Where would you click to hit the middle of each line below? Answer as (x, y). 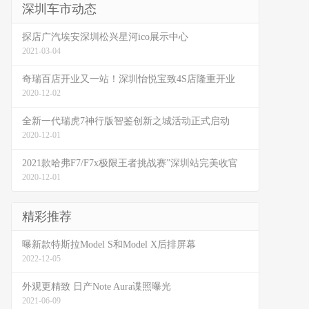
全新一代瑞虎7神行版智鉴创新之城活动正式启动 (126, 121)
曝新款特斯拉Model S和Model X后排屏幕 (109, 245)
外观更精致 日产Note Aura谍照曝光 (97, 287)
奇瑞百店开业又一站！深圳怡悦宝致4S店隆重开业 (129, 79)
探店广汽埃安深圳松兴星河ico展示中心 (105, 37)
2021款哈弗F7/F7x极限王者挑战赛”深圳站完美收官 (130, 163)
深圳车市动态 (59, 9)
